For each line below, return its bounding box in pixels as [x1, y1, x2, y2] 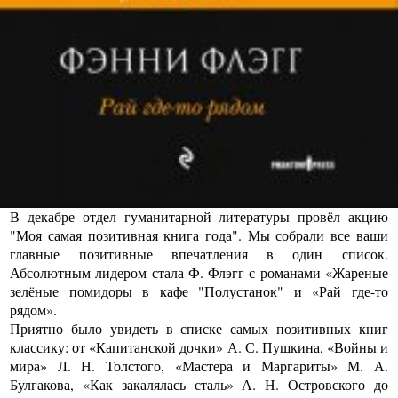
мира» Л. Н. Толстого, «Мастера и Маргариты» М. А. [10, 356, 388, 376]
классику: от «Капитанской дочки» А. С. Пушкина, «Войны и [10, 338, 388, 357]
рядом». [10, 300, 58, 320]
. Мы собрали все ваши [238, 226, 388, 245]
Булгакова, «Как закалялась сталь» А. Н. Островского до [10, 375, 388, 394]
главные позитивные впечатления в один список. [10, 244, 388, 264]
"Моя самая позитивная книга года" [10, 226, 238, 245]
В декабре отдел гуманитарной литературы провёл [10, 207, 348, 227]
